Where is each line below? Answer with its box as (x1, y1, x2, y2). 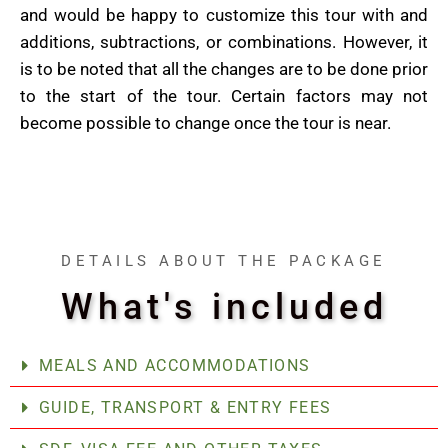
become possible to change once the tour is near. (20, 112, 391, 133)
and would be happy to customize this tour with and (20, 4, 428, 25)
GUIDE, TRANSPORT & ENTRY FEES (39, 397, 332, 417)
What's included (60, 285, 388, 328)
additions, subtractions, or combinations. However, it (20, 31, 428, 52)
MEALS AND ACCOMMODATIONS (39, 355, 311, 375)
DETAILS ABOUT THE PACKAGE (61, 251, 387, 270)
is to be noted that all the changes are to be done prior (20, 58, 428, 79)
